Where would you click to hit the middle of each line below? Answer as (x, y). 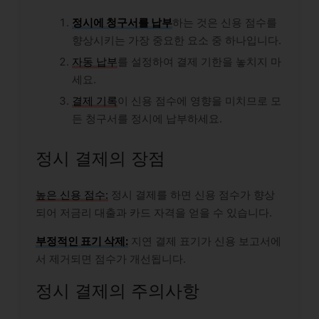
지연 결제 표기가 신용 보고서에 (205, 241)
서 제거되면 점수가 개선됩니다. (111, 258)
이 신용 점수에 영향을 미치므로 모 (199, 101)
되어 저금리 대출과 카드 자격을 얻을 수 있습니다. (154, 212)
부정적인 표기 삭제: (82, 241)
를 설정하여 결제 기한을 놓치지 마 (199, 62)
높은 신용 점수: (72, 194)
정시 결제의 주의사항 (117, 291)
